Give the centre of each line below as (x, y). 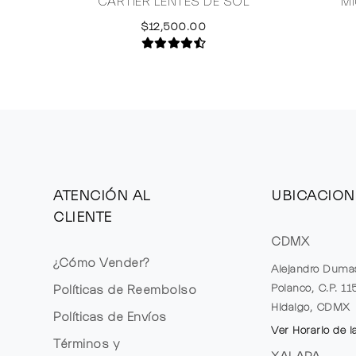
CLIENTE (83, 217)
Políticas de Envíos (110, 317)
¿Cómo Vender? (101, 263)
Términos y (87, 344)
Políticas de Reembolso (125, 290)
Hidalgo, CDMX (311, 307)
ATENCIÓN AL (101, 195)
